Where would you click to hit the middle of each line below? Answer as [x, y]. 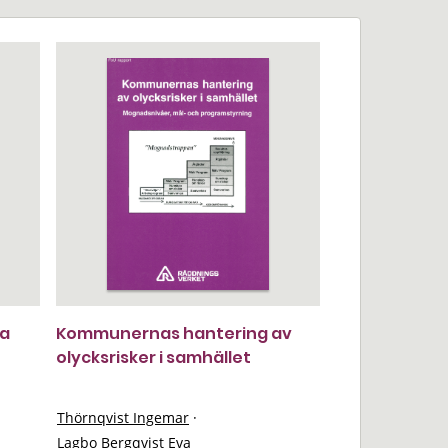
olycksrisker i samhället [153, 357]
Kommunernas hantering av [174, 333]
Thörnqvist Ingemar [123, 417]
